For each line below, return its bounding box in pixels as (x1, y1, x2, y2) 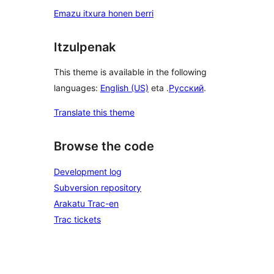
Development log (54, 166, 122, 177)
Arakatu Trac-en (54, 198, 119, 209)
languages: (54, 83, 100, 94)
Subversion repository (54, 182, 141, 193)
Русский (169, 83, 204, 94)
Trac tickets (54, 214, 101, 224)
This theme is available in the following (54, 67, 207, 78)
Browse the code (54, 139, 154, 154)
